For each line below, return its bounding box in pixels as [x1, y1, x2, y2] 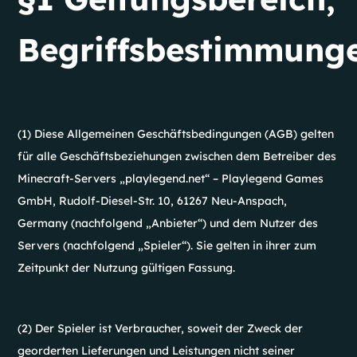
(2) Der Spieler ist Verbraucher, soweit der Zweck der [18, 321, 304, 335]
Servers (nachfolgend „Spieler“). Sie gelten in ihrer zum [18, 238, 317, 253]
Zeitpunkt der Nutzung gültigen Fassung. [18, 261, 236, 275]
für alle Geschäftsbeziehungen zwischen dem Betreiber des [18, 149, 337, 163]
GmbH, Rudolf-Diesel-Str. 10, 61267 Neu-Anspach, [18, 194, 288, 208]
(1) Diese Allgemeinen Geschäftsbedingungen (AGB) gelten [18, 127, 335, 141]
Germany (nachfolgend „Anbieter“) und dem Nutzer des [18, 216, 319, 230]
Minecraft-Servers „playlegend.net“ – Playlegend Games [18, 171, 324, 186]
